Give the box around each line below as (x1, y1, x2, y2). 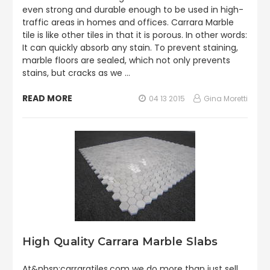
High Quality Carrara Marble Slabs (22, 235, 218, 248)
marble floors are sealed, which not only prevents (22, 54, 230, 66)
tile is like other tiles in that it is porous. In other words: (22, 29, 247, 41)
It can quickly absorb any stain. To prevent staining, (22, 42, 238, 54)
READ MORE (22, 92, 72, 104)
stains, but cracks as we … (22, 67, 130, 79)
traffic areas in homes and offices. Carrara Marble (22, 16, 234, 28)
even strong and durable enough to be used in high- (22, 4, 243, 16)
